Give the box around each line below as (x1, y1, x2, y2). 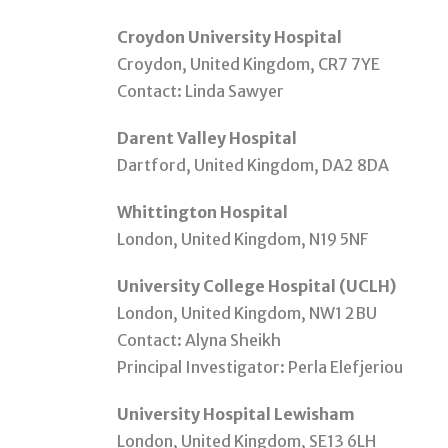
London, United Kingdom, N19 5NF (117, 229, 368, 250)
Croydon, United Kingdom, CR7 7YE (117, 54, 380, 75)
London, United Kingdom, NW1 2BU (117, 303, 377, 324)
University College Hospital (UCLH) (117, 276, 396, 297)
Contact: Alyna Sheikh (117, 330, 281, 351)
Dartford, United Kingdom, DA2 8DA (117, 155, 389, 176)
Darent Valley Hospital (117, 128, 297, 149)
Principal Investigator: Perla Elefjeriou (117, 357, 403, 378)
